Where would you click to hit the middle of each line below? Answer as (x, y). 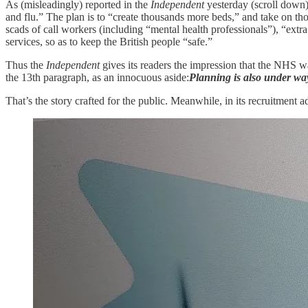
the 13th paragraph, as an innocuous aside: (97, 77)
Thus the (26, 65)
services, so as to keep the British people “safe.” (109, 41)
